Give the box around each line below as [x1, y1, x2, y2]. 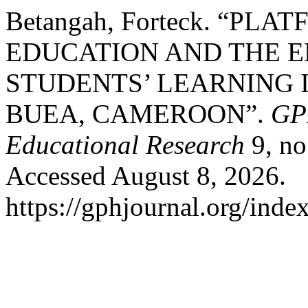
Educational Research [5, 130, 245, 159]
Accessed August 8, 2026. [5, 161, 286, 190]
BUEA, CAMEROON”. [5, 99, 271, 129]
